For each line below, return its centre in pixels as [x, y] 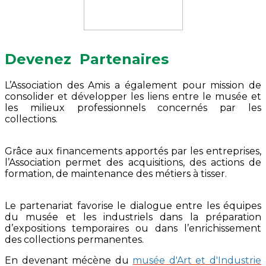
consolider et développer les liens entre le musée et [133, 96]
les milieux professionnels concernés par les [133, 107]
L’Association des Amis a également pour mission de [133, 85]
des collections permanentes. [74, 239]
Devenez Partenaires [87, 59]
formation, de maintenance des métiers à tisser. [116, 173]
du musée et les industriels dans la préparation [133, 217]
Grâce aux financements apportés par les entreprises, [133, 151]
